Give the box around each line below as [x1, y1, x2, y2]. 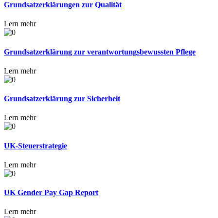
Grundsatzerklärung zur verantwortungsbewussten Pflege [4, 47, 196, 56]
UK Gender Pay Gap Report [4, 188, 98, 197]
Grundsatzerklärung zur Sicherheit [4, 94, 120, 103]
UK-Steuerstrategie [4, 141, 67, 150]
